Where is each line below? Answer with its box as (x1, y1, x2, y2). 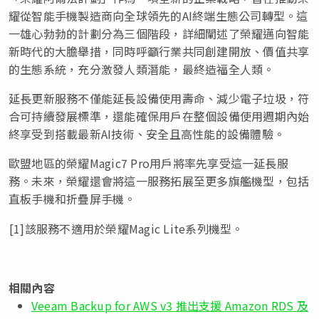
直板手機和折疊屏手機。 (9, 189, 136, 207)
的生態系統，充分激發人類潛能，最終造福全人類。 (9, 60, 275, 78)
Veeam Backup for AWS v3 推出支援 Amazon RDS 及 (31, 296, 308, 314)
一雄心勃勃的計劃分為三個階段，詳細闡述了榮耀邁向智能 (9, 24, 310, 42)
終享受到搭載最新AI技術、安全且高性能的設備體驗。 (9, 125, 285, 142)
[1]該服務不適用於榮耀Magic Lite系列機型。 (9, 219, 244, 237)
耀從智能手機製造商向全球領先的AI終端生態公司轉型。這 (9, 6, 308, 24)
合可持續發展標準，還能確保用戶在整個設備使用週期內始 (9, 107, 310, 125)
